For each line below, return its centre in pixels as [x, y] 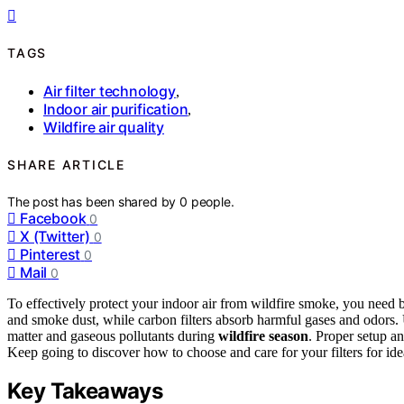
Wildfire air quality [104, 127]
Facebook [53, 218]
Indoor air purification [116, 109]
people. [212, 201]
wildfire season [263, 335]
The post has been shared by [94, 201]
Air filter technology [110, 91]
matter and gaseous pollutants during [113, 335]
